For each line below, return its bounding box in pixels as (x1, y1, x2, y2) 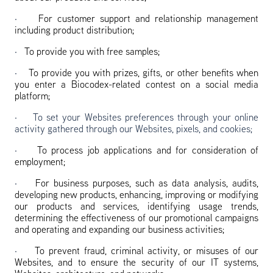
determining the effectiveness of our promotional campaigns (15, 214, 258, 224)
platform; (15, 92, 50, 102)
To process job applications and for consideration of (37, 146, 259, 156)
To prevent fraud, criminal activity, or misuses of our (35, 247, 259, 257)
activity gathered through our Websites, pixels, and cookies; (15, 125, 252, 135)
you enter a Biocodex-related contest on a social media (15, 80, 258, 90)
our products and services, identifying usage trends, (15, 202, 258, 212)
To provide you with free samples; (24, 48, 160, 57)
